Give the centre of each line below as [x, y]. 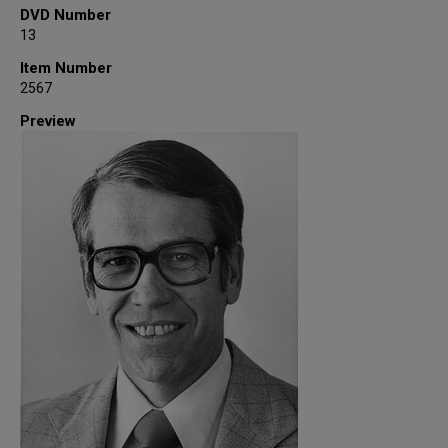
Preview [48, 121]
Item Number [66, 68]
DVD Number [65, 15]
